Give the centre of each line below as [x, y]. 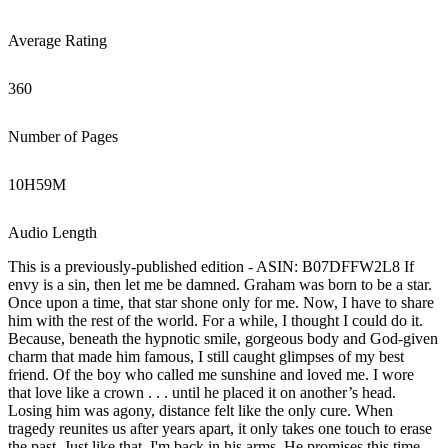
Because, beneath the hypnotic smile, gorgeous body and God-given [223, 338]
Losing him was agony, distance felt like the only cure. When [200, 410]
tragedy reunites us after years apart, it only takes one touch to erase [220, 428]
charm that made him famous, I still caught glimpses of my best [206, 356]
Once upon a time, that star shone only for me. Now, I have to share [221, 302]
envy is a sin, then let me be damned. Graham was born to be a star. [220, 284]
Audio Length [52, 232]
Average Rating [57, 40]
